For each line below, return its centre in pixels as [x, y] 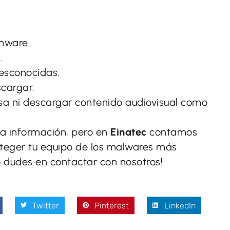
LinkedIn [180, 205]
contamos [172, 132]
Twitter [45, 205]
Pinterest [111, 205]
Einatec [129, 132]
